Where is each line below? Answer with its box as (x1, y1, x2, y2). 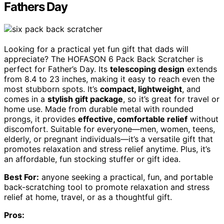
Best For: (4, 171, 39, 182)
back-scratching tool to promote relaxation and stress (4, 181, 209, 192)
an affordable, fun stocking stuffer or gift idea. (4, 153, 180, 164)
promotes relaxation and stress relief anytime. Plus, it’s (4, 143, 210, 154)
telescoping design (110, 63, 184, 74)
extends (184, 63, 217, 74)
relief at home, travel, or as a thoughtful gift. (4, 191, 172, 202)
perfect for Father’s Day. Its (4, 63, 110, 74)
